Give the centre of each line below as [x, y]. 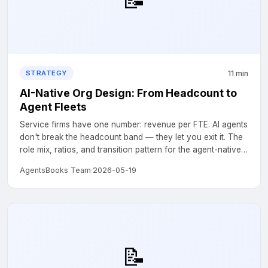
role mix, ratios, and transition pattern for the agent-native [130, 150]
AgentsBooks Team [55, 170]
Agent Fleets [53, 107]
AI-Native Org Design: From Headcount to [128, 93]
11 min [238, 73]
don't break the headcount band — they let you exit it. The [131, 137]
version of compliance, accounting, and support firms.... [126, 162]
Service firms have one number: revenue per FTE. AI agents [134, 124]
